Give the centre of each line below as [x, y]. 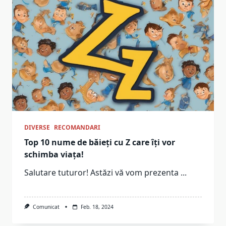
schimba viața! [54, 154]
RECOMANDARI [77, 127]
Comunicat [46, 207]
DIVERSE [37, 127]
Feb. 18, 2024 [97, 207]
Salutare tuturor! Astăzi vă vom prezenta [101, 173]
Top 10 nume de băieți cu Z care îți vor [100, 142]
